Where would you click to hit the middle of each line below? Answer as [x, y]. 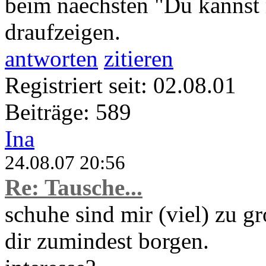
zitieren [139, 59]
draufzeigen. [63, 32]
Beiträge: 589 [68, 112]
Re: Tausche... [74, 188]
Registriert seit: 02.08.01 [121, 85]
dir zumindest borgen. [107, 241]
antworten [51, 59]
